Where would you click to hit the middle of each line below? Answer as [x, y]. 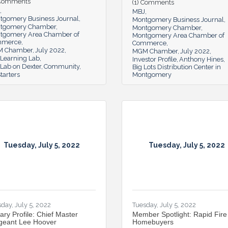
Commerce [149, 43]
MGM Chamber [155, 51]
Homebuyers [153, 222]
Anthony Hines [201, 59]
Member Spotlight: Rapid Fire [180, 214]
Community [62, 66]
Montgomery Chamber [167, 27]
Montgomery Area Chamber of [178, 35]
